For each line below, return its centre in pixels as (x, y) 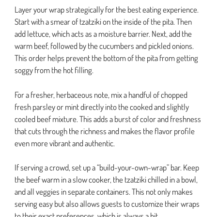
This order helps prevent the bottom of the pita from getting (106, 58)
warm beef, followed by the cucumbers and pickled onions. (104, 46)
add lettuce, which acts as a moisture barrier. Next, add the (103, 34)
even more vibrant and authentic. (65, 143)
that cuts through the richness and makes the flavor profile (105, 131)
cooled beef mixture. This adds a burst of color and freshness (108, 119)
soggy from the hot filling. (54, 70)
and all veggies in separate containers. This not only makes (104, 192)
